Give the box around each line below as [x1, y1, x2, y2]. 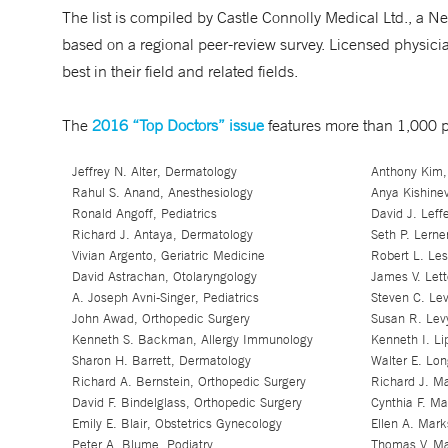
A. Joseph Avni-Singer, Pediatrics [71, 289, 259, 306]
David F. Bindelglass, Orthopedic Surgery [71, 394, 302, 411]
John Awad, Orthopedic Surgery [71, 310, 250, 327]
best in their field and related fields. [62, 61, 302, 81]
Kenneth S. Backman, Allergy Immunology [71, 331, 313, 348]
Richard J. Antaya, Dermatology [71, 226, 253, 243]
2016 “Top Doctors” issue [92, 115, 264, 135]
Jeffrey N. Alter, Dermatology [71, 163, 237, 180]
